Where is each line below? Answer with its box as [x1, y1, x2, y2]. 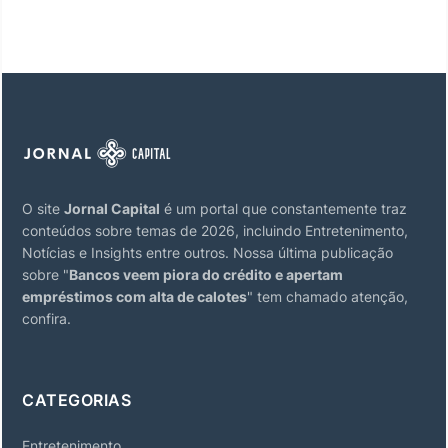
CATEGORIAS [22, 389, 131, 410]
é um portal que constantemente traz [160, 199, 407, 217]
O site [22, 199, 64, 217]
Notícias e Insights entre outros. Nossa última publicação [22, 243, 393, 261]
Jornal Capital [64, 199, 160, 217]
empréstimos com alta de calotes [22, 287, 247, 305]
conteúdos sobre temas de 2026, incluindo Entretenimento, [22, 221, 408, 239]
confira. [22, 309, 71, 327]
